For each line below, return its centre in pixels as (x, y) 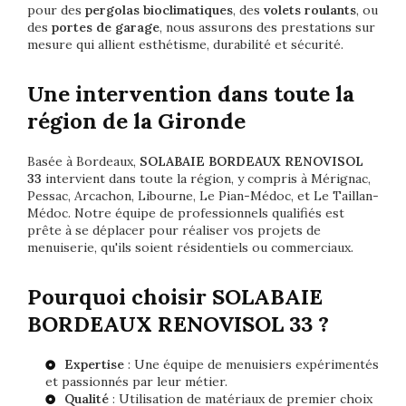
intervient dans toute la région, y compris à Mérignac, (206, 178)
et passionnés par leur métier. (136, 381)
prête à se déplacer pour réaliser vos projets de (174, 230)
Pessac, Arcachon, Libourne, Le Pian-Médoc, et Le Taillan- (203, 195)
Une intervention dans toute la (191, 93)
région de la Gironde (136, 121)
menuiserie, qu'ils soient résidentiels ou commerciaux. (190, 247)
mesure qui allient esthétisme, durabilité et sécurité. (185, 44)
